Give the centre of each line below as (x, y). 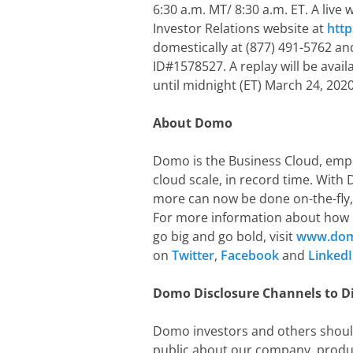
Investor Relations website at (240, 28)
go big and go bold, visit (225, 236)
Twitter (193, 255)
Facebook (250, 255)
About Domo (193, 123)
